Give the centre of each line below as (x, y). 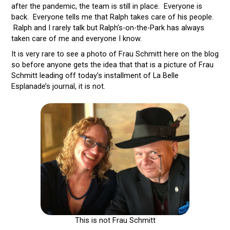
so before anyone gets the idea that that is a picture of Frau (112, 65)
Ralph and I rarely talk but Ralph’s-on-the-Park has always (108, 27)
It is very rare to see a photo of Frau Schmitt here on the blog (115, 54)
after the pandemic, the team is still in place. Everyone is (107, 6)
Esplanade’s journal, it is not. (58, 87)
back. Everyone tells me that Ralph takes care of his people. (112, 17)
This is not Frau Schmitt (115, 221)
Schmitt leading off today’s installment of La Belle (95, 76)
